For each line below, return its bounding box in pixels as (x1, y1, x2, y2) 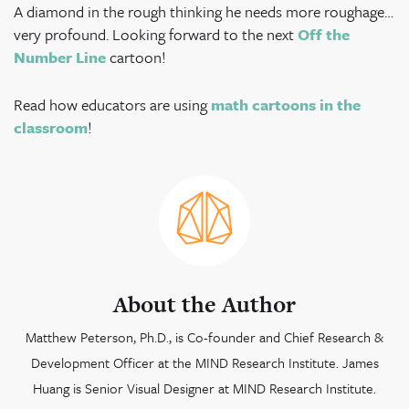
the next (238, 23, 298, 47)
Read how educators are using (14, 93, 211, 117)
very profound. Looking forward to (14, 23, 238, 47)
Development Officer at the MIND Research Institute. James (30, 352, 379, 373)
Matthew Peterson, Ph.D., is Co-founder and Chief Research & (26, 327, 383, 348)
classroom (14, 116, 88, 140)
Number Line (14, 46, 106, 69)
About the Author (113, 288, 296, 321)
